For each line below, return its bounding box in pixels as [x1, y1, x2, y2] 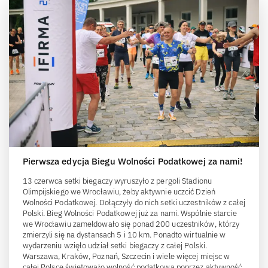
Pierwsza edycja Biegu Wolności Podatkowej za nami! [22, 155, 243, 167]
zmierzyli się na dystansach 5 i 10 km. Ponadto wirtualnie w [22, 229, 226, 240]
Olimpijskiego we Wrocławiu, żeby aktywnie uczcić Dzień [22, 186, 215, 197]
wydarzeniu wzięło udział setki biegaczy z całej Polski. [22, 240, 207, 251]
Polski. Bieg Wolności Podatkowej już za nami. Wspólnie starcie [22, 208, 237, 218]
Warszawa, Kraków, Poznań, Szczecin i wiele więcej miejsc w [22, 251, 230, 261]
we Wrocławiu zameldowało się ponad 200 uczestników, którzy [22, 218, 240, 229]
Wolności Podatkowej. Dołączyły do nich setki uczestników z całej [22, 197, 245, 208]
